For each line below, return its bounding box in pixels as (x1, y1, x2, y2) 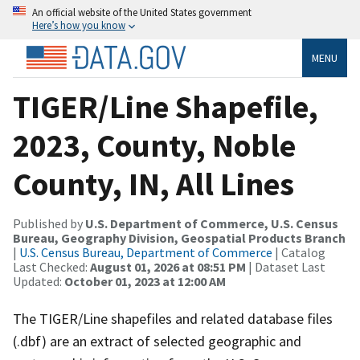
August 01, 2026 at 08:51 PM (90, 258, 246, 275)
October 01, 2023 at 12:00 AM (64, 272, 226, 289)
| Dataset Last (246, 258, 325, 275)
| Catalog (272, 243, 325, 260)
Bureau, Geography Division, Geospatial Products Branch (13, 229, 346, 246)
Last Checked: (13, 258, 90, 275)
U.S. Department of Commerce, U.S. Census (85, 215, 338, 231)
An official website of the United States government (32, 6, 252, 18)
